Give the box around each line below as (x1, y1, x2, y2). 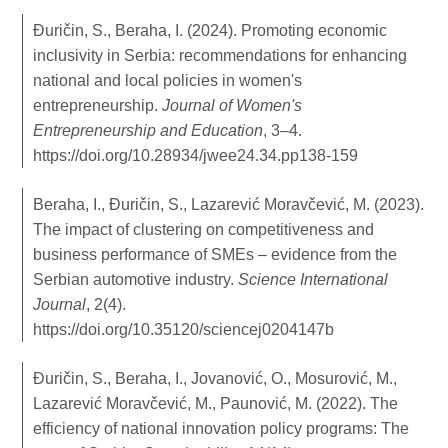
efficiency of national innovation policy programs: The (33, 419, 410, 437)
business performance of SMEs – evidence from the (33, 245, 398, 263)
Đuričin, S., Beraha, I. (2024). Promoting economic (33, 21, 388, 39)
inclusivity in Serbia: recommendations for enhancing (33, 46, 408, 64)
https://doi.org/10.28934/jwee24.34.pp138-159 (33, 146, 359, 164)
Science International (238, 270, 389, 288)
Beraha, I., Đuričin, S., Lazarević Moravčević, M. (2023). (33, 195, 425, 213)
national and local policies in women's (33, 71, 303, 89)
